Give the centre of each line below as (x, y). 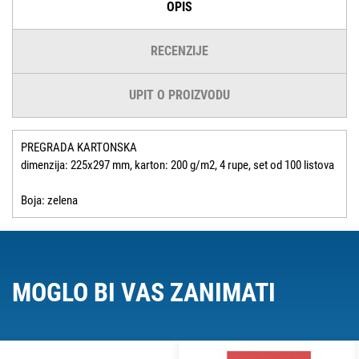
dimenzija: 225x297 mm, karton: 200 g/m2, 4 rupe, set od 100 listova (177, 165)
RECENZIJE (179, 51)
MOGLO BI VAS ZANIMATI (144, 293)
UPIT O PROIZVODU (179, 95)
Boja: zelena (49, 201)
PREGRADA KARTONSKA (79, 148)
